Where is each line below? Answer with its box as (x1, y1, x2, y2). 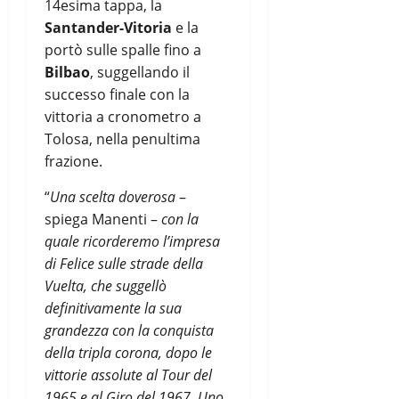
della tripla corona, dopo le (45, 342, 212, 362)
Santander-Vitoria (45, 17, 172, 37)
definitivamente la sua (45, 297, 182, 318)
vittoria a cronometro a (45, 106, 201, 126)
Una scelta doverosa (50, 186, 175, 207)
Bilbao (45, 61, 90, 82)
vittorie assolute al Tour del (45, 364, 212, 385)
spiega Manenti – (45, 208, 161, 229)
